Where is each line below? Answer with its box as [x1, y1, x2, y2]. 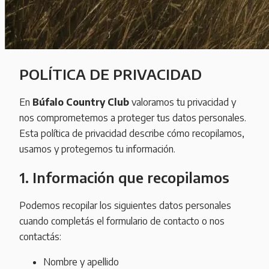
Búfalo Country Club [32, 95, 129, 108]
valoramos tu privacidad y [129, 95, 236, 108]
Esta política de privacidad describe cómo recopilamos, [19, 127, 244, 139]
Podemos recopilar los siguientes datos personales [19, 199, 231, 211]
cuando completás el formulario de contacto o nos [19, 214, 225, 227]
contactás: [19, 230, 61, 243]
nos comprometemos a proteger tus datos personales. [19, 111, 246, 124]
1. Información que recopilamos [19, 168, 229, 186]
